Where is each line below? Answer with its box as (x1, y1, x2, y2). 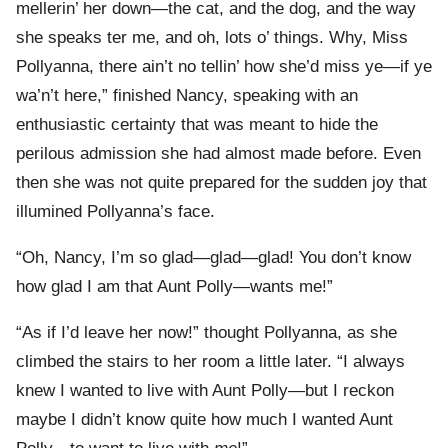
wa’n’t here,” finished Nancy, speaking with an (16, 86, 358, 106)
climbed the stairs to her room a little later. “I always (16, 352, 405, 372)
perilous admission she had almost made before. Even (16, 144, 421, 164)
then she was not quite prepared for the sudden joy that (16, 173, 427, 193)
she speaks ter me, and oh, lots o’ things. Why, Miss (16, 28, 408, 48)
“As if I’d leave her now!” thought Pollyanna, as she (16, 323, 397, 343)
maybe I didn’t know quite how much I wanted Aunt (16, 410, 393, 430)
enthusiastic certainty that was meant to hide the (16, 115, 378, 135)
